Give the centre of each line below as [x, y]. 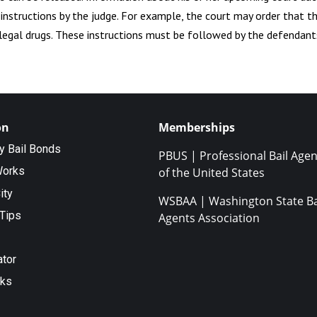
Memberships [197, 127]
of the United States [212, 172]
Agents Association [209, 218]
